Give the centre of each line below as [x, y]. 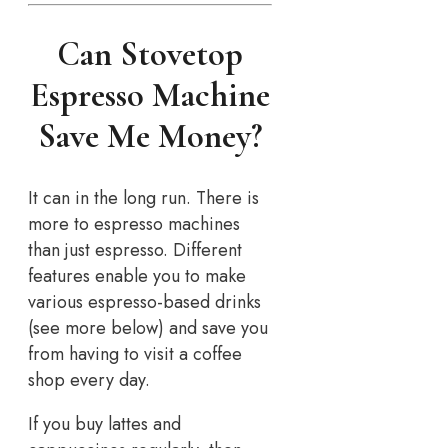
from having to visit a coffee [135, 354]
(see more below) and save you [148, 328]
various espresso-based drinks [144, 302]
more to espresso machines [134, 224]
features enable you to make [137, 276]
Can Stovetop [150, 54]
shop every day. [89, 380]
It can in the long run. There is [143, 198]
